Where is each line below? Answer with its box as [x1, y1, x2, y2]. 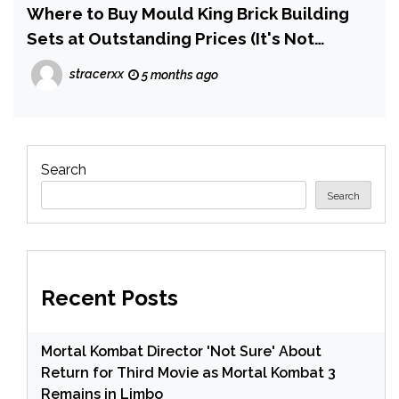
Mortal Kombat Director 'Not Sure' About [41, 342, 322, 360]
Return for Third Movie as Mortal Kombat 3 [41, 363, 336, 381]
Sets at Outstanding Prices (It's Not [27, 28, 314, 48]
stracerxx [69, 67, 124, 82]
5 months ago [139, 68, 218, 82]
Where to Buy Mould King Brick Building [27, 4, 349, 23]
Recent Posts [41, 284, 178, 311]
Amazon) [27, 53, 98, 73]
